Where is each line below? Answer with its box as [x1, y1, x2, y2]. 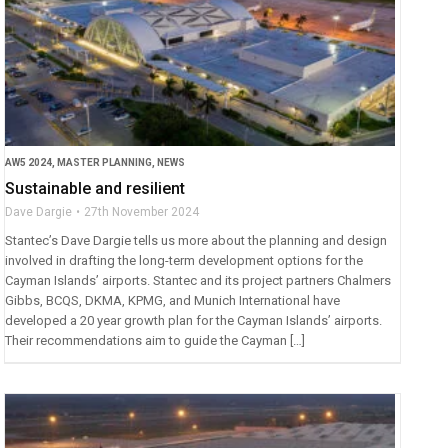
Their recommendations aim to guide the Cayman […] [5, 333, 306, 349]
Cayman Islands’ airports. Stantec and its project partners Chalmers [5, 273, 392, 289]
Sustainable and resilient [5, 179, 186, 199]
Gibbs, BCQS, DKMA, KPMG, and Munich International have [5, 293, 341, 309]
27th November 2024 [84, 205, 200, 220]
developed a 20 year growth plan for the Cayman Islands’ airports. [5, 313, 383, 329]
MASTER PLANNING [57, 157, 153, 169]
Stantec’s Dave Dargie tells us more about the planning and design [5, 233, 388, 249]
